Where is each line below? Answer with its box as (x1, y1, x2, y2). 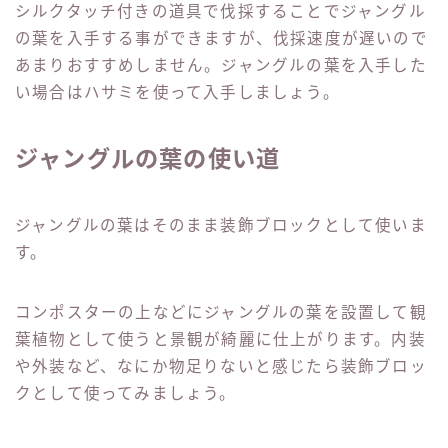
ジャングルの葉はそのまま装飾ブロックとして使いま (15, 217, 427, 235)
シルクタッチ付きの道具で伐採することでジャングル (15, 3, 426, 21)
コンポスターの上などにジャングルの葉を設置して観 (15, 304, 427, 322)
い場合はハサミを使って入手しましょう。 (15, 84, 340, 102)
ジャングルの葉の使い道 (15, 146, 281, 173)
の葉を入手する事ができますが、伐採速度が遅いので (15, 30, 428, 48)
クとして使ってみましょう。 (15, 385, 237, 403)
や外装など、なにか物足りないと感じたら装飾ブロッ (15, 358, 427, 376)
